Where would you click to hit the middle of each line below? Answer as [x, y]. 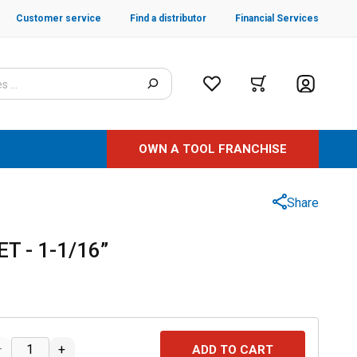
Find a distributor [168, 18]
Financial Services [277, 18]
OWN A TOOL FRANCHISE [213, 149]
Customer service [59, 18]
